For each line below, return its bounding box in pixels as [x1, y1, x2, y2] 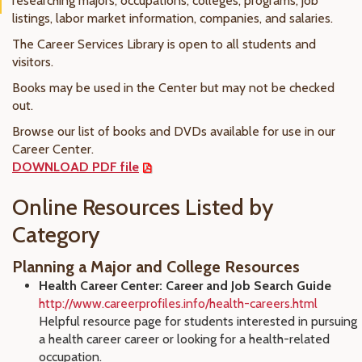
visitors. [12, 54, 53, 69]
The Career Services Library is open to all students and [12, 36, 316, 52]
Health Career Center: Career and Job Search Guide [39, 278, 331, 293]
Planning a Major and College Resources [12, 257, 300, 276]
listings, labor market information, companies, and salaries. [12, 11, 333, 26]
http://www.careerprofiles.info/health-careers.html [39, 296, 318, 311]
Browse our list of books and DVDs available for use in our [12, 124, 335, 139]
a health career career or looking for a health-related [39, 331, 330, 347]
